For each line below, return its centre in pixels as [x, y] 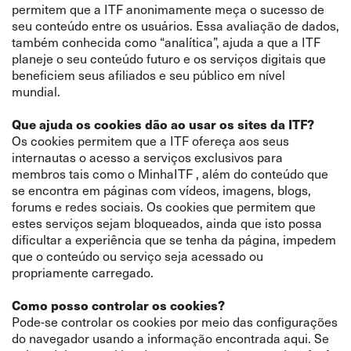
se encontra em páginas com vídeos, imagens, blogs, [161, 190]
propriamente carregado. [84, 272]
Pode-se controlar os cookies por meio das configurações [175, 321]
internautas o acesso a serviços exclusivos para [147, 157]
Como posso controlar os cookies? [118, 305]
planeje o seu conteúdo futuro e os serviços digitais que [169, 58]
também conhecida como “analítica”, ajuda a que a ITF [166, 42]
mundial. [38, 91]
